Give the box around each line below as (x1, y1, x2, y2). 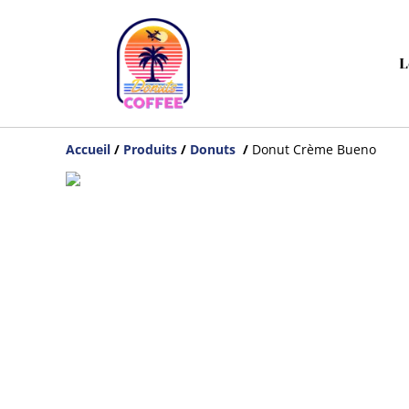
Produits (123, 141, 177, 159)
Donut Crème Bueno (252, 141, 376, 159)
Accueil (66, 141, 110, 159)
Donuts (190, 141, 239, 159)
